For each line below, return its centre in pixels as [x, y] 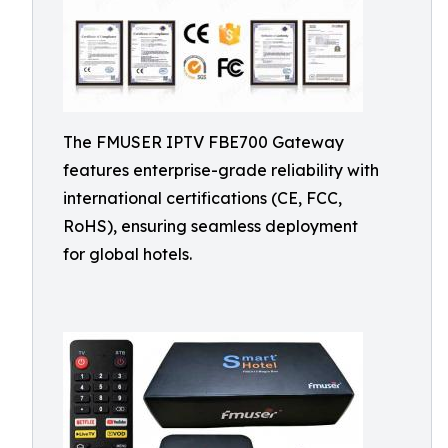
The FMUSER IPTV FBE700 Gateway [203, 142]
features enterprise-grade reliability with [221, 170]
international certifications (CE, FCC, [202, 198]
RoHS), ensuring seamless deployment [210, 226]
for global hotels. [127, 254]
